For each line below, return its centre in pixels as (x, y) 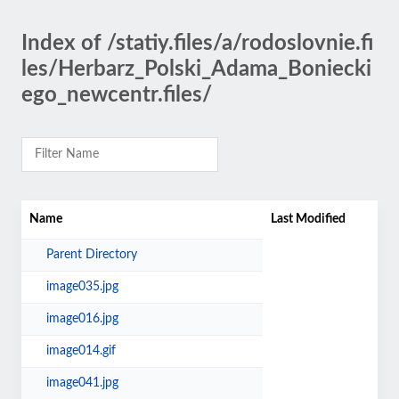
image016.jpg (83, 319)
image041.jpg (83, 383)
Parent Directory (92, 255)
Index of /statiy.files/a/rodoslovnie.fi (197, 44)
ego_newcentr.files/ (117, 95)
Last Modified (309, 219)
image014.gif (81, 351)
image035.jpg (83, 287)
